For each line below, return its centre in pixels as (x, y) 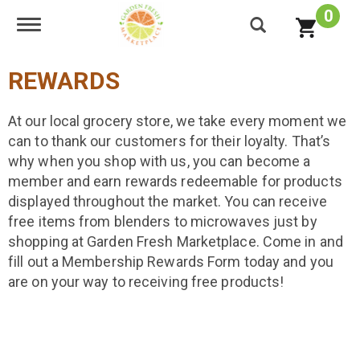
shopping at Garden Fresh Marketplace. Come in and (176, 241)
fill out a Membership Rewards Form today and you (171, 262)
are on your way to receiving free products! (146, 282)
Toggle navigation (84, 25)
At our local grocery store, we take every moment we (178, 121)
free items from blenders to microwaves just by (163, 221)
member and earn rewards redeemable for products (175, 181)
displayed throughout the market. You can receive (168, 201)
